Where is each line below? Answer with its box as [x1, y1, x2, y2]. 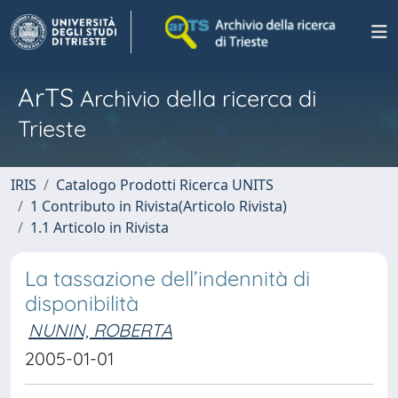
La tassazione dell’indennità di [25, 266, 310, 291]
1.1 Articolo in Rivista [30, 218, 169, 237]
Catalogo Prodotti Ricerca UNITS [56, 175, 274, 195]
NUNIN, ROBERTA [28, 319, 172, 341]
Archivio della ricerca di [74, 84, 316, 112]
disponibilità [25, 291, 139, 316]
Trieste [18, 115, 86, 142]
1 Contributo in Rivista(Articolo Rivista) [30, 196, 287, 216]
